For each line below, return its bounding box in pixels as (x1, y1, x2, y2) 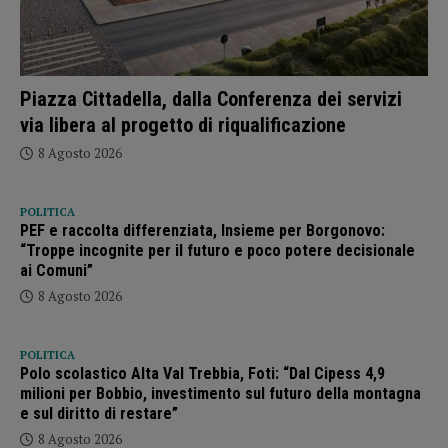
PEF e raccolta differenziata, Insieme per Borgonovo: (20, 220, 385, 240)
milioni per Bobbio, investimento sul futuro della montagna (20, 383, 421, 403)
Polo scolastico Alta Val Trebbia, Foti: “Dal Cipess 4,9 (20, 363, 385, 383)
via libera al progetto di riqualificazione (20, 112, 346, 137)
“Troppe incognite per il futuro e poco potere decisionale (20, 240, 415, 260)
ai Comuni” (20, 260, 93, 280)
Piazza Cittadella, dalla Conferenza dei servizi (20, 86, 402, 111)
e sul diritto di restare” (20, 403, 178, 423)
